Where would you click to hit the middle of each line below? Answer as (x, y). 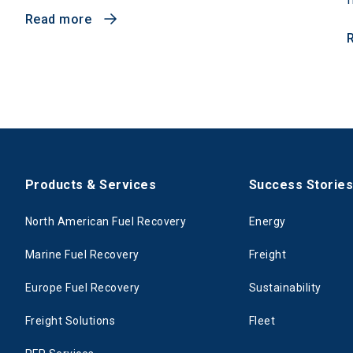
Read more (59, 19)
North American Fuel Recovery (106, 221)
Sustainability (285, 287)
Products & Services (91, 184)
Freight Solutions (71, 320)
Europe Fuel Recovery (83, 287)
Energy (268, 221)
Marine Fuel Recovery (82, 254)
